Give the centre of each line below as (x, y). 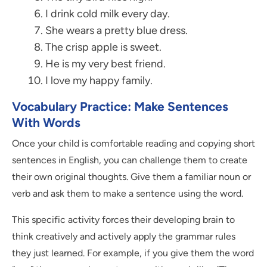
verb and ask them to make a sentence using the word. (128, 194)
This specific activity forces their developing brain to (123, 220)
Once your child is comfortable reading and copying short (133, 144)
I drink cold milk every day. (108, 14)
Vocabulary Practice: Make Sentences (120, 107)
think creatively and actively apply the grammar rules (124, 237)
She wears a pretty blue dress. (117, 31)
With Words (46, 123)
